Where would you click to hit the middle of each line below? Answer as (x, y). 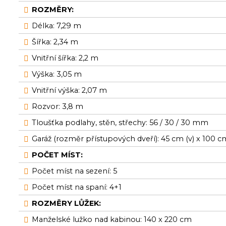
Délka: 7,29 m (57, 26)
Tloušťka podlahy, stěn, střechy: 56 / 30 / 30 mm (120, 123)
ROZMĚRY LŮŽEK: (67, 203)
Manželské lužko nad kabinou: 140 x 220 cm (112, 219)
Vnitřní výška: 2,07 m (70, 90)
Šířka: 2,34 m (55, 42)
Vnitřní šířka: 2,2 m (65, 58)
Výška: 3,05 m (57, 74)
